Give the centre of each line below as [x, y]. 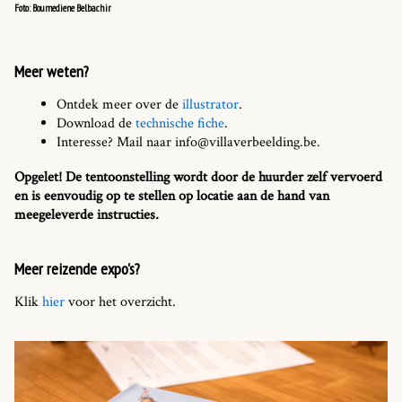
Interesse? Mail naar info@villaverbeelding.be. [188, 142]
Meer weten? [52, 71]
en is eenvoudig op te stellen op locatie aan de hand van [172, 196]
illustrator [210, 104]
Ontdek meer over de [119, 104]
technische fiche [180, 123]
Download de [96, 123]
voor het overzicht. [122, 301]
